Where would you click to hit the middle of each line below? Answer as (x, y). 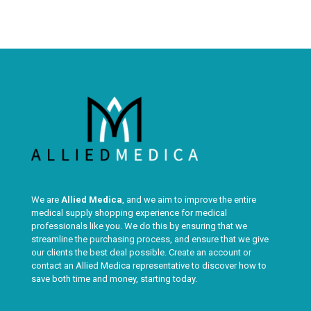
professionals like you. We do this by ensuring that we (139, 226)
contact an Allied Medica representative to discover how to (149, 266)
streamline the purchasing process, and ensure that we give (150, 239)
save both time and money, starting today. (114, 279)
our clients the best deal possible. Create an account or (141, 253)
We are (46, 200)
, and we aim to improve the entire (189, 200)
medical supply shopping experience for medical (129, 213)
